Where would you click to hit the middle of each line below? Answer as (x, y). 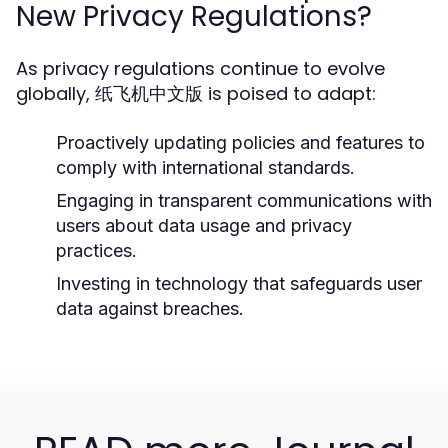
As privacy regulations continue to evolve (200, 68)
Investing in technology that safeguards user (239, 283)
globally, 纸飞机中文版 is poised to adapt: (196, 93)
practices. (96, 250)
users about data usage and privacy (204, 225)
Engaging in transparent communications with (244, 200)
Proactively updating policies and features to (240, 142)
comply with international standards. (205, 167)
